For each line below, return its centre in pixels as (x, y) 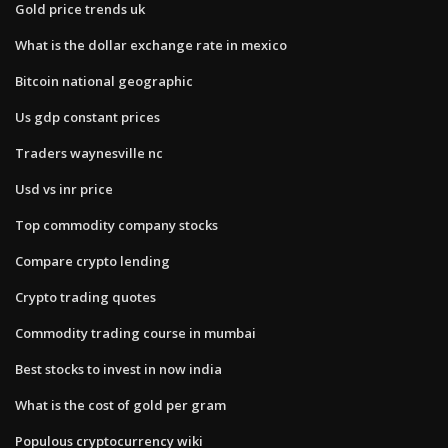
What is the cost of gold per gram (120, 404)
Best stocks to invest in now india (118, 368)
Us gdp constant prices (87, 116)
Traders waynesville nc (89, 152)
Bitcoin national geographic (104, 80)
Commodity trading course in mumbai (135, 332)
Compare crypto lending (92, 260)
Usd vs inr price (64, 188)
